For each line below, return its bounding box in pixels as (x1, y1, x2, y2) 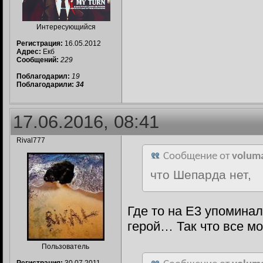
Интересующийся (36, 23, 96, 31)
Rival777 (16, 136, 45, 144)
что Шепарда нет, (150, 168, 251, 181)
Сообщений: (16, 56, 59, 64)
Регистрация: (16, 39, 63, 48)
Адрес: (16, 48, 41, 56)
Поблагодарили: (16, 80, 76, 89)
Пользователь (42, 242, 90, 251)
